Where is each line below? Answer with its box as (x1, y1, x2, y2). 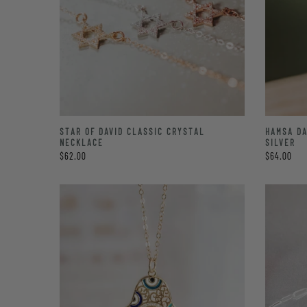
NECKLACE (60, 137, 103, 148)
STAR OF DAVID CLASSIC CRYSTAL (60, 126, 204, 137)
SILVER (265, 137, 295, 148)
